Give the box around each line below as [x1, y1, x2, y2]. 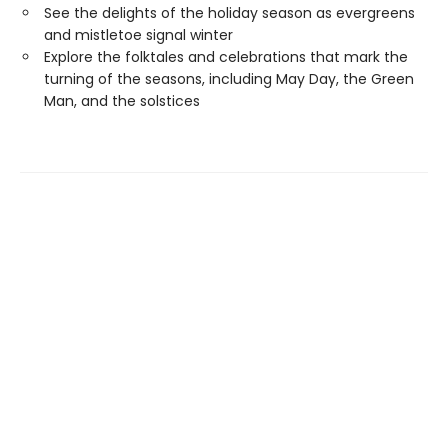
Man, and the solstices [44, 91, 200, 111]
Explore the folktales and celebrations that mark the [44, 47, 408, 67]
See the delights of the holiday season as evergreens [44, 3, 415, 23]
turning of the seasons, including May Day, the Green [44, 69, 414, 89]
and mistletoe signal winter [44, 25, 233, 45]
